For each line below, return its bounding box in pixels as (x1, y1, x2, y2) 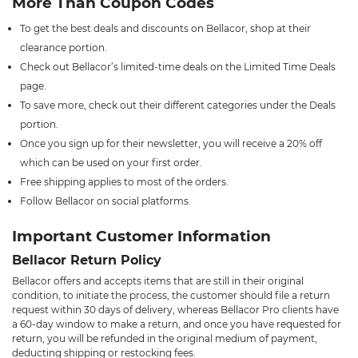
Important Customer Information (12, 227, 271, 245)
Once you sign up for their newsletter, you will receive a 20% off (20, 137, 322, 149)
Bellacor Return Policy (12, 253, 161, 268)
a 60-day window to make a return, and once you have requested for (12, 318, 341, 330)
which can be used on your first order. (20, 157, 202, 169)
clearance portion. (20, 42, 109, 54)
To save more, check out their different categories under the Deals (20, 99, 336, 111)
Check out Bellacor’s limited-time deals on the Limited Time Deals (20, 61, 336, 73)
